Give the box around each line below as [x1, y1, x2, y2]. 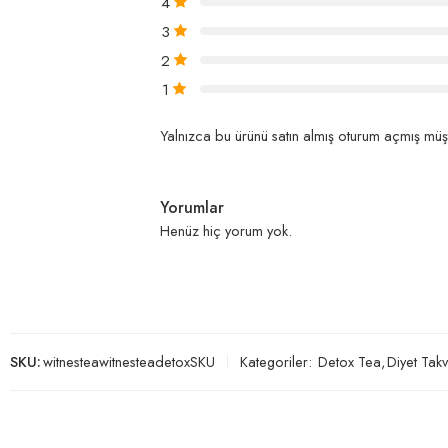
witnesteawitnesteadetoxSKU [43, 350, 215, 372]
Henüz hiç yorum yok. [160, 219, 292, 241]
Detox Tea [318, 350, 381, 372]
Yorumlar [160, 195, 224, 219]
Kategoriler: [240, 350, 316, 372]
